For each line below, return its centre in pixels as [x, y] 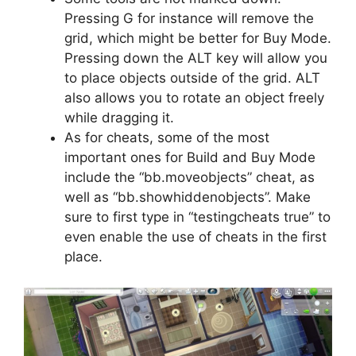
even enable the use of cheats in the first [195, 237]
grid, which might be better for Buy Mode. [198, 39]
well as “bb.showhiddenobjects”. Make [188, 197]
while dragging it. [119, 118]
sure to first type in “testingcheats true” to [197, 217]
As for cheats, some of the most [167, 138]
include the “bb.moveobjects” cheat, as [190, 178]
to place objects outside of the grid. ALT [192, 78]
